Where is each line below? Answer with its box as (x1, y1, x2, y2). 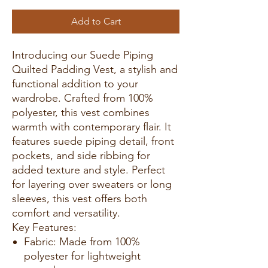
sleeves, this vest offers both (12, 191, 147, 205)
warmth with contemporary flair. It (12, 120, 171, 133)
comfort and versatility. (12, 206, 120, 220)
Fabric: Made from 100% (24, 234, 140, 248)
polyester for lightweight (24, 249, 141, 263)
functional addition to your (12, 77, 138, 90)
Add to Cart (71, 15, 121, 27)
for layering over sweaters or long (12, 177, 172, 191)
